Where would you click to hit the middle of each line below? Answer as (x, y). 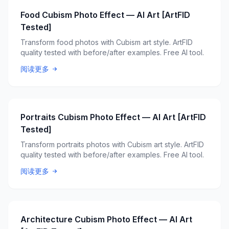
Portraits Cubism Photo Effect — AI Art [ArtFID (113, 117)
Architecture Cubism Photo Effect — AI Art (106, 220)
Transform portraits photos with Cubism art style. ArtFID (112, 145)
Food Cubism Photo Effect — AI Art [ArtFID (105, 15)
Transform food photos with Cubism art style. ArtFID (107, 42)
